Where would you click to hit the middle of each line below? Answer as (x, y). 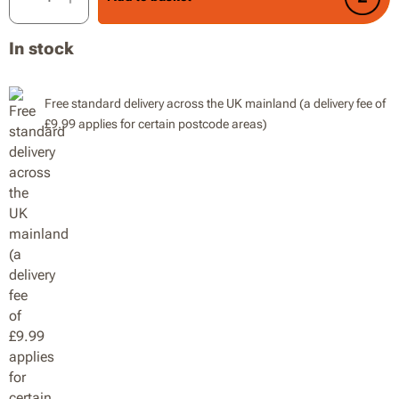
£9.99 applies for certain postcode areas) (156, 123)
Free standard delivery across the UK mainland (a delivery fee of (215, 103)
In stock (41, 48)
